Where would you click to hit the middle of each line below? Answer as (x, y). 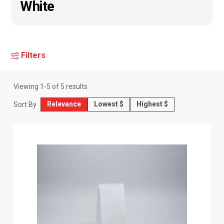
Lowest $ (109, 104)
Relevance (64, 104)
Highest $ (152, 104)
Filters (33, 55)
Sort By (25, 104)
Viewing (27, 86)
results (76, 86)
